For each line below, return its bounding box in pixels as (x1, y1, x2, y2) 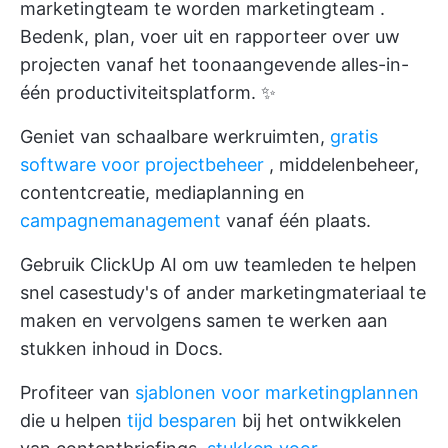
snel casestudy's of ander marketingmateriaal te (20, 282, 426, 304)
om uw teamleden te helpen (177, 254, 417, 276)
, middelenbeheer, (264, 154, 419, 176)
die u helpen (20, 410, 127, 432)
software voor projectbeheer (20, 154, 264, 176)
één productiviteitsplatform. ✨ (20, 82, 276, 104)
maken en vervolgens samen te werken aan (20, 310, 388, 332)
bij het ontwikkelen (237, 410, 402, 432)
